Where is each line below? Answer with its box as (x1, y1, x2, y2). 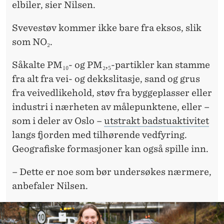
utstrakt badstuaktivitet (104, 115, 209, 126)
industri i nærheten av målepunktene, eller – (12, 101, 209, 112)
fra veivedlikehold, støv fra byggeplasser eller (12, 87, 212, 98)
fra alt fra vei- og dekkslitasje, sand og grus (12, 73, 200, 84)
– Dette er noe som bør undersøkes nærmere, (12, 166, 211, 177)
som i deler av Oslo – (12, 115, 104, 126)
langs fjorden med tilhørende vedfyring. (12, 129, 187, 140)
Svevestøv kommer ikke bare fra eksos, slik (12, 22, 201, 33)
